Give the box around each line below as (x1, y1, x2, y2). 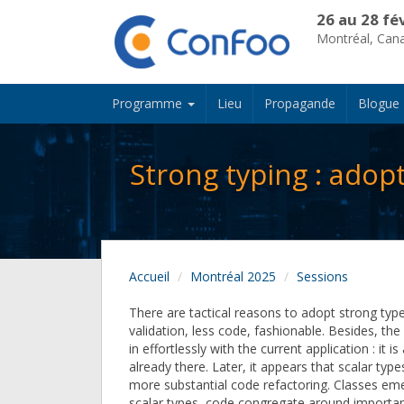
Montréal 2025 (190, 268, 276, 286)
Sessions (297, 268, 348, 286)
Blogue (358, 95, 399, 113)
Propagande (264, 95, 335, 113)
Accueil (129, 268, 170, 286)
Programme (112, 95, 186, 113)
